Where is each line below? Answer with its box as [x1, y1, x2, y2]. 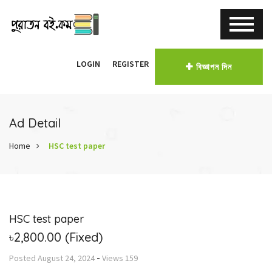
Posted [9, 253, 38, 263]
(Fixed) [61, 229, 103, 245]
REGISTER [112, 58, 149, 69]
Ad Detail [9, 115, 61, 131]
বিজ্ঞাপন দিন [196, 61, 232, 72]
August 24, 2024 [38, 253, 95, 263]
